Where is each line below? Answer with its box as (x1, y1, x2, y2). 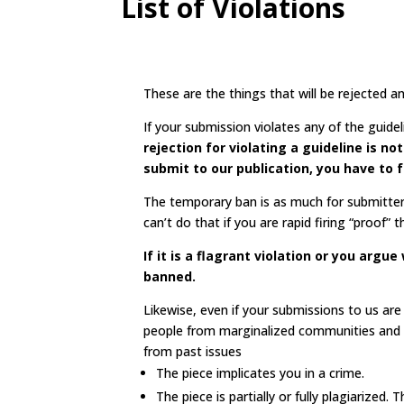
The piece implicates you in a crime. (156, 363, 365, 381)
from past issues (143, 342, 243, 360)
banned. (143, 267, 197, 285)
